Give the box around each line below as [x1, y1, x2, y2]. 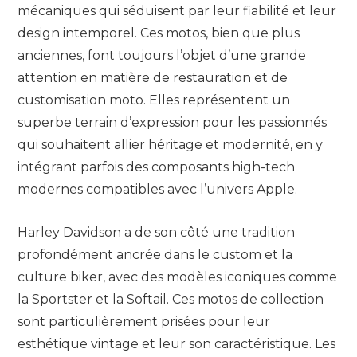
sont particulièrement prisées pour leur [18, 314, 270, 330]
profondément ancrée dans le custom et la [18, 247, 292, 263]
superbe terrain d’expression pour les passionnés [18, 114, 327, 130]
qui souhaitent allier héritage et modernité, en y [18, 136, 323, 152]
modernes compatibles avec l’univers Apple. [18, 181, 297, 197]
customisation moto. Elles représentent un [18, 92, 290, 108]
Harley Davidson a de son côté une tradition [18, 225, 295, 241]
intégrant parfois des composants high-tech [18, 159, 295, 175]
